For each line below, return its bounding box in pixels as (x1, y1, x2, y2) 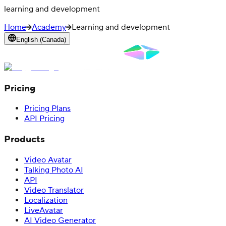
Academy (32, 22, 66, 32)
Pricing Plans (24, 103, 71, 114)
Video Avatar (24, 154, 72, 165)
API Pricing (24, 114, 65, 124)
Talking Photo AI (24, 164, 83, 175)
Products (4, 133, 45, 146)
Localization (24, 195, 68, 205)
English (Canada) (16, 35, 66, 43)
